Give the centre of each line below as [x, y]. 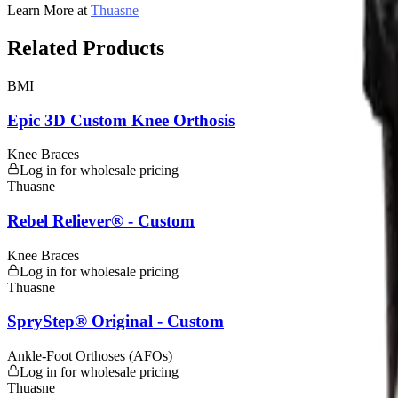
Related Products [86, 48]
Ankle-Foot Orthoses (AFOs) [90, 356]
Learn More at [49, 10]
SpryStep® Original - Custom [115, 322]
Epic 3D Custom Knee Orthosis [121, 120]
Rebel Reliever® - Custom [101, 220]
